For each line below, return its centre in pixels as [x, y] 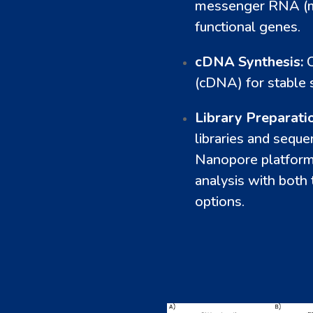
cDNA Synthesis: [249, 62]
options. [220, 202]
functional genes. [248, 27]
